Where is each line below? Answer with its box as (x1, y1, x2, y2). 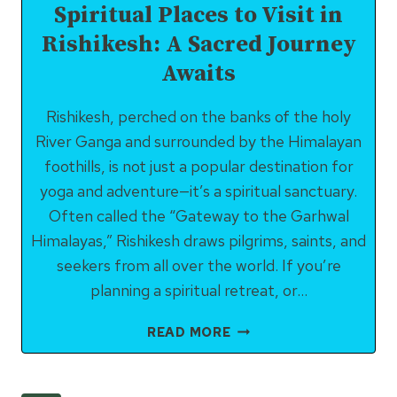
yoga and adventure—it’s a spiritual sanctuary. (40, 181, 357, 201)
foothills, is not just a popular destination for (43, 156, 354, 176)
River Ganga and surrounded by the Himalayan (35, 131, 362, 152)
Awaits (161, 59, 236, 89)
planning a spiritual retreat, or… (90, 280, 307, 300)
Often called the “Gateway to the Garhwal (48, 206, 349, 226)
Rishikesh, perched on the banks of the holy (46, 106, 351, 127)
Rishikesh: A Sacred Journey (41, 30, 356, 59)
